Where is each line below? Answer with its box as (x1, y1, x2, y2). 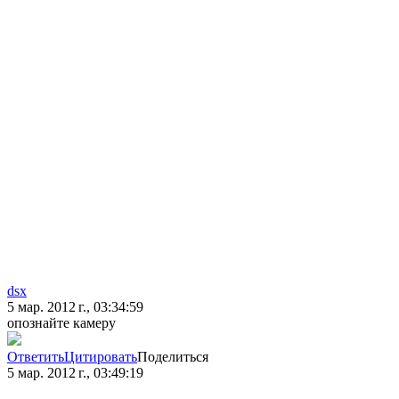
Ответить (7, 349, 64, 365)
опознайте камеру (7, 315, 116, 331)
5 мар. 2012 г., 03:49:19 (7, 365, 143, 381)
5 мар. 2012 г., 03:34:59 (7, 299, 143, 315)
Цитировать (64, 349, 137, 365)
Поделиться (137, 349, 208, 365)
